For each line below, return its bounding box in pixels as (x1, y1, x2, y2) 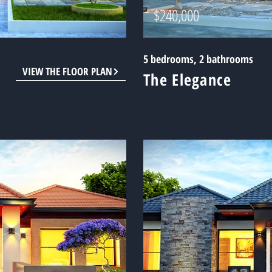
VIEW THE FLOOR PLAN (22, 64, 112, 78)
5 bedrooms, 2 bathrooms (143, 52, 253, 66)
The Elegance (143, 69, 232, 90)
